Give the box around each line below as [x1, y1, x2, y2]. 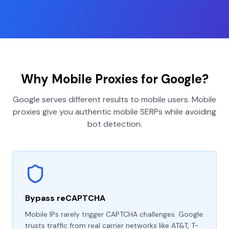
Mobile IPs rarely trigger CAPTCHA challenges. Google [25, 210, 203, 219]
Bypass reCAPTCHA [25, 193, 105, 203]
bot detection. [87, 119, 142, 129]
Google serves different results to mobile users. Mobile [13, 94, 216, 105]
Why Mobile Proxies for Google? [20, 71, 209, 87]
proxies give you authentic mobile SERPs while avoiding [13, 106, 216, 117]
